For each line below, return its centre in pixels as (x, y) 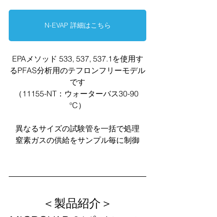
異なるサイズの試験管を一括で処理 (77, 128)
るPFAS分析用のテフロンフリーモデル (77, 70)
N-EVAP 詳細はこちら (77, 25)
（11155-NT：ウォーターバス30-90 (77, 93)
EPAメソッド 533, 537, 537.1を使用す (77, 58)
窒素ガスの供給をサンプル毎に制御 (77, 140)
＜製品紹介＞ (77, 203)
